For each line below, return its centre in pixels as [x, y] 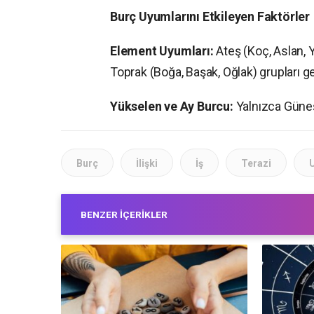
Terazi [256, 164]
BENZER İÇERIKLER [124, 215]
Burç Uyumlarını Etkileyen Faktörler [210, 17]
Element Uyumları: [162, 51]
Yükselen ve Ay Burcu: [172, 107]
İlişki [147, 164]
